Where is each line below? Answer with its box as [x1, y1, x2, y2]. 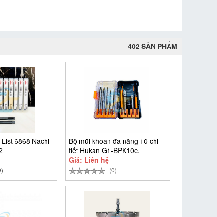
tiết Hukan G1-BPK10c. [68, 145, 139, 155]
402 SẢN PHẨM [128, 41, 177, 51]
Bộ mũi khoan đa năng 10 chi [68, 136, 158, 146]
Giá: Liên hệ [68, 155, 109, 165]
